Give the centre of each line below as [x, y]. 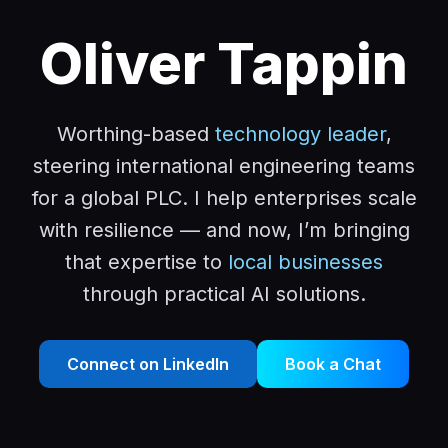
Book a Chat [333, 364]
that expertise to [146, 262]
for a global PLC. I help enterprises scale [224, 198]
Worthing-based [135, 134]
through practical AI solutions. [224, 294]
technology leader [300, 134]
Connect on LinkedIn [148, 364]
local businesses [305, 262]
